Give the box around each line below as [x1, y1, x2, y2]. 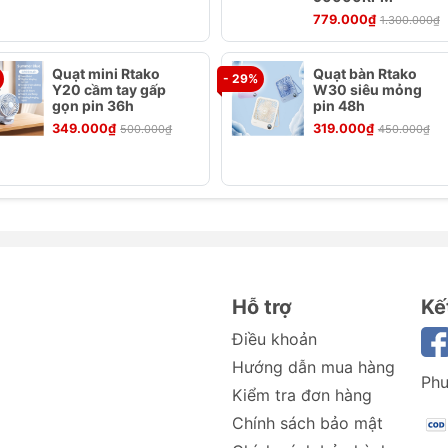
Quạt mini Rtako [52, 65, 161, 82]
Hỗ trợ [232, 295, 292, 319]
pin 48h [312, 97, 365, 114]
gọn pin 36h [52, 97, 135, 114]
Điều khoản [232, 329, 317, 349]
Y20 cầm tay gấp [52, 81, 167, 98]
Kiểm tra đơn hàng [232, 385, 372, 405]
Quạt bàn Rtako [312, 65, 417, 82]
